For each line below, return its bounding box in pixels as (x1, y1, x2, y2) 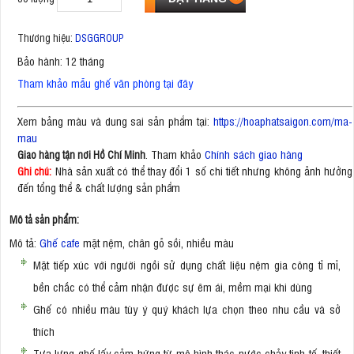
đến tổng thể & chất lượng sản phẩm (17, 179, 180, 194)
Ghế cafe (40, 234, 80, 250)
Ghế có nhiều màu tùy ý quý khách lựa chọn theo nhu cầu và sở (33, 300, 341, 316)
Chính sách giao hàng (205, 145, 303, 161)
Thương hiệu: (17, 31, 75, 44)
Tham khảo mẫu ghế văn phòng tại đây (17, 75, 193, 90)
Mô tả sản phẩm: (9, 212, 79, 226)
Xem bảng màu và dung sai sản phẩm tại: (17, 112, 213, 128)
